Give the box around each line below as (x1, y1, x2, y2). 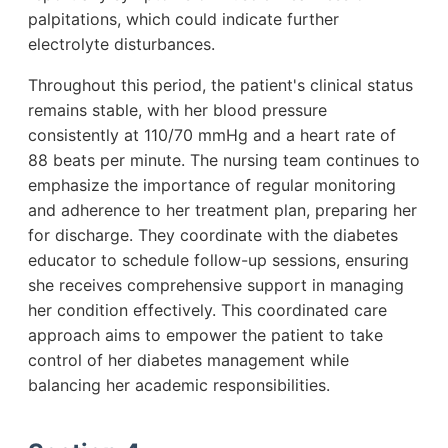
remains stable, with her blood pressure (28, 100, 327, 121)
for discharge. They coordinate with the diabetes (28, 225, 398, 246)
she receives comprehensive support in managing (28, 275, 404, 296)
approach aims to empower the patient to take (28, 325, 383, 346)
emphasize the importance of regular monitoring (28, 175, 396, 196)
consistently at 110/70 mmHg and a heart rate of (28, 125, 396, 146)
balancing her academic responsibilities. (28, 375, 330, 396)
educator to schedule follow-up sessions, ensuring (28, 250, 409, 271)
